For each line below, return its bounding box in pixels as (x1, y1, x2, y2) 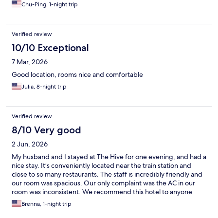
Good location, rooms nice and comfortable (12, 70, 143, 79)
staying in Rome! (12, 196, 61, 205)
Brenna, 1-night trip (21, 200, 72, 208)
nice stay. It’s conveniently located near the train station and (12, 161, 191, 170)
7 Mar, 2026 (12, 57, 48, 67)
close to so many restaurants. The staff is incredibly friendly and (12, 170, 202, 179)
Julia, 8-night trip (21, 83, 67, 91)
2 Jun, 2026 (12, 140, 48, 149)
